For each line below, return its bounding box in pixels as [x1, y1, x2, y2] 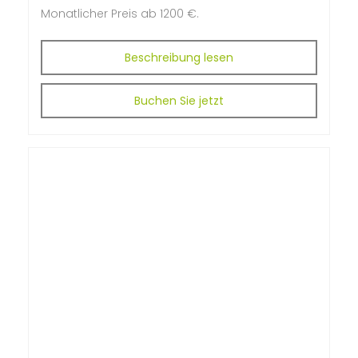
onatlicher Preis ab [50, 5, 157, 22]
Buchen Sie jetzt [134, 92, 224, 109]
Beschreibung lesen [125, 49, 233, 66]
